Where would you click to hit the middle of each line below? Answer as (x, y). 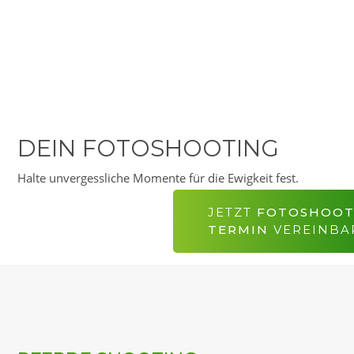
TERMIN (241, 230)
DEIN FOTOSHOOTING (148, 148)
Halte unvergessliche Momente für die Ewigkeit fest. (158, 178)
